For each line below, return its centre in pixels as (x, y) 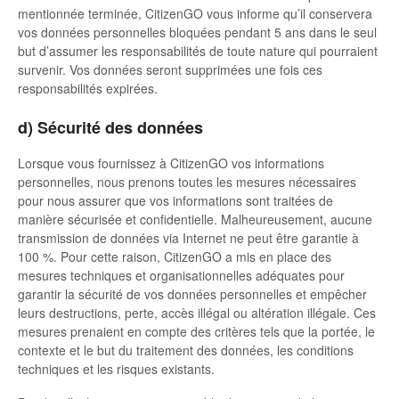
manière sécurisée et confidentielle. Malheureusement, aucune (195, 219)
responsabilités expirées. (88, 88)
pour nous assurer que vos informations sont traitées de (175, 200)
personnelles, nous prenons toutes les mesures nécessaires (187, 181)
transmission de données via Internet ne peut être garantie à (188, 237)
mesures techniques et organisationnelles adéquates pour (181, 275)
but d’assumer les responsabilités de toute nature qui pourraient (198, 50)
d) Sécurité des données (110, 127)
